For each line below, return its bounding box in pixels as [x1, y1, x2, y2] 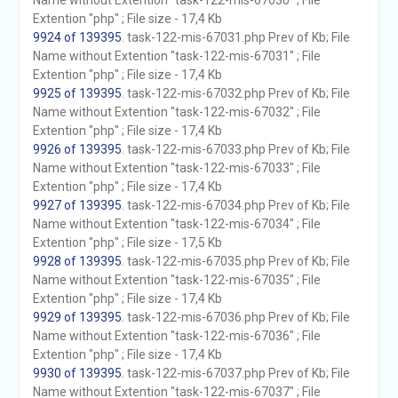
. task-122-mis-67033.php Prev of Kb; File [121, 142, 350, 156]
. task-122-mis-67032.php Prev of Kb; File [121, 86, 350, 100]
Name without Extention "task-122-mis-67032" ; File [32, 105, 321, 119]
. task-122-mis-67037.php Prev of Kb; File [121, 366, 350, 380]
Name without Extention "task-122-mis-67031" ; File [32, 49, 321, 63]
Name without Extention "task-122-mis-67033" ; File [32, 161, 321, 175]
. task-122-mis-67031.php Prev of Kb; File [121, 30, 350, 44]
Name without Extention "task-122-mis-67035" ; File [32, 273, 321, 287]
